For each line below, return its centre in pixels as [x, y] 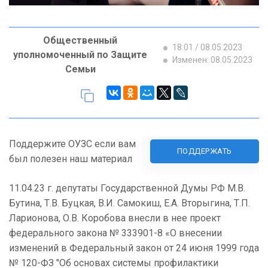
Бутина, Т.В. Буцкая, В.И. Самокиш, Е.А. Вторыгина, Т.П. [130, 203]
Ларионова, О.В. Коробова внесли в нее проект [115, 218]
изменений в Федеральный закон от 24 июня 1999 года [134, 248]
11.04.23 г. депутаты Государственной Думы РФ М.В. [127, 188]
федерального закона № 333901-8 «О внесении [115, 233]
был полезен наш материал [71, 159]
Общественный [80, 41]
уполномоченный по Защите [80, 55]
